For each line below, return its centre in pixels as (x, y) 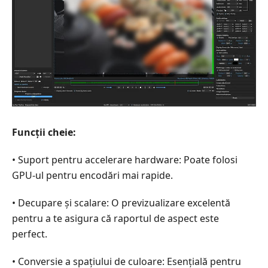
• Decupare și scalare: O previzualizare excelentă (121, 203)
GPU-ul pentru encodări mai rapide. (92, 176)
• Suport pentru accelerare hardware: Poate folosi (125, 160)
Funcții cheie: (44, 133)
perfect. (30, 234)
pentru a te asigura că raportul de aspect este (115, 219)
